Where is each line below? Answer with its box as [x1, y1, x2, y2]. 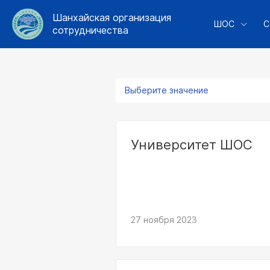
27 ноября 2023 [131, 215, 197, 225]
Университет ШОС [131, 137, 253, 152]
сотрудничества [52, 24, 128, 36]
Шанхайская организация [52, 11, 171, 24]
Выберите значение [125, 85, 209, 95]
